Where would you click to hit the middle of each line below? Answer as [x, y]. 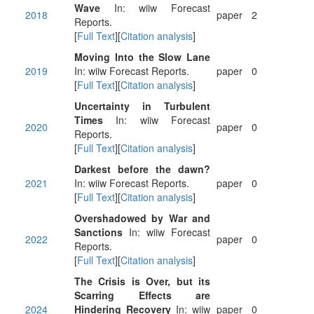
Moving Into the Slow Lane [142, 57]
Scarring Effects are [142, 295]
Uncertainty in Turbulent [142, 106]
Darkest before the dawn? [142, 169]
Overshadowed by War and [142, 218]
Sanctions [98, 232]
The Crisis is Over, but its [142, 281]
